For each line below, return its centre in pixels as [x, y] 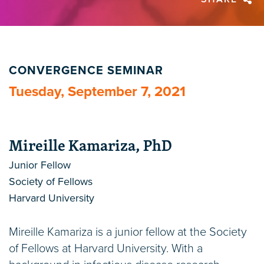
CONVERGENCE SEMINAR [86, 71]
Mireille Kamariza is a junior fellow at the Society [128, 232]
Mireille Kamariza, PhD [90, 146]
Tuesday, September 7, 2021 [97, 92]
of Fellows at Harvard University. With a [106, 249]
